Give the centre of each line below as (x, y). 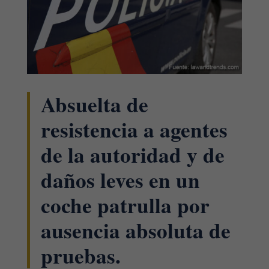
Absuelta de (94, 104)
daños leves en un (120, 180)
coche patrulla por (125, 205)
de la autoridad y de (132, 154)
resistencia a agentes (134, 129)
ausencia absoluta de (135, 230)
